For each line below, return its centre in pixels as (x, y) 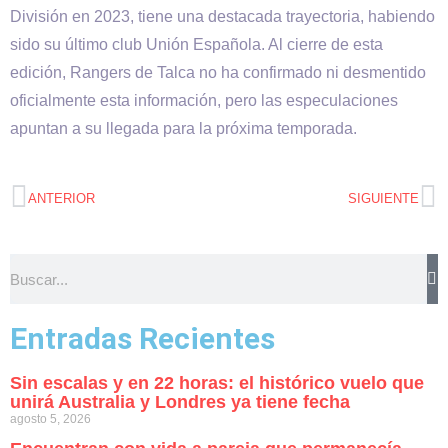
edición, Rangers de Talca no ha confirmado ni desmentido (218, 72)
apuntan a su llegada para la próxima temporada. (183, 128)
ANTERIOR (61, 198)
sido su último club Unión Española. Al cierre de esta (196, 44)
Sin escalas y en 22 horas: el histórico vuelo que (217, 383)
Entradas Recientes (142, 338)
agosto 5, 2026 (50, 419)
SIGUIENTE (383, 198)
